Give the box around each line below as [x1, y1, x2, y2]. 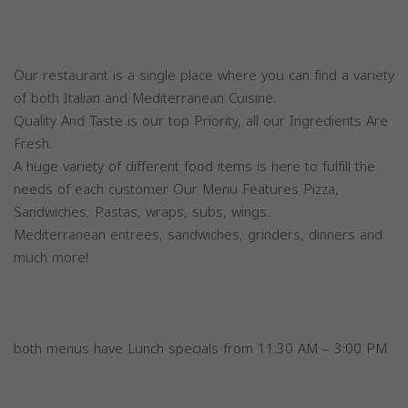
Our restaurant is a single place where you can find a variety [14, 63, 394, 88]
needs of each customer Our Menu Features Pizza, [14, 177, 339, 202]
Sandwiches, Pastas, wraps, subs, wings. [14, 199, 270, 225]
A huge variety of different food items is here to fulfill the [14, 154, 375, 179]
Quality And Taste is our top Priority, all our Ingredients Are [14, 108, 388, 134]
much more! [14, 245, 88, 270]
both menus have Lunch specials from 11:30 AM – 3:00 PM [14, 336, 387, 362]
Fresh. [14, 131, 52, 157]
